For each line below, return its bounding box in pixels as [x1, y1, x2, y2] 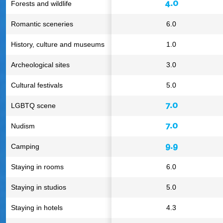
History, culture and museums [11, 40, 105, 48]
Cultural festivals [11, 81, 63, 89]
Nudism [11, 122, 35, 130]
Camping [11, 142, 39, 150]
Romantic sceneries [11, 20, 73, 28]
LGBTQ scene [11, 102, 56, 110]
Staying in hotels [11, 204, 63, 212]
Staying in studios [11, 183, 66, 191]
